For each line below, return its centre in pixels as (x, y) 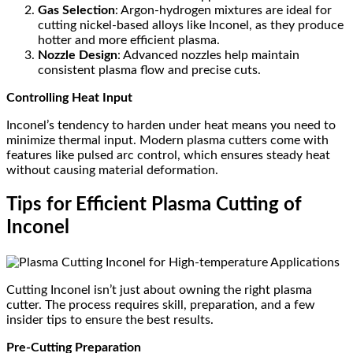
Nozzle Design (78, 56)
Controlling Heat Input (69, 98)
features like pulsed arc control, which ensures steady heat (168, 156)
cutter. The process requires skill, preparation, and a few (161, 305)
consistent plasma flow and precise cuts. (149, 71)
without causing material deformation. (112, 171)
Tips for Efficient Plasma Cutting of (154, 205)
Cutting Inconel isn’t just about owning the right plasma (159, 290)
